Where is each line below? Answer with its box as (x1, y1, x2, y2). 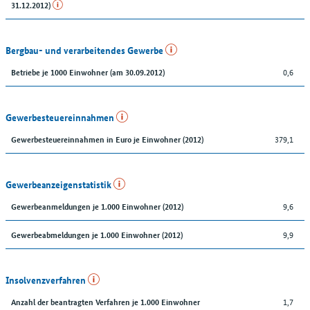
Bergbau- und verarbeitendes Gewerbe (6, 42, 165, 57)
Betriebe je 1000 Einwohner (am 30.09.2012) (11, 65, 165, 77)
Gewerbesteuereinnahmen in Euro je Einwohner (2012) (11, 132, 203, 145)
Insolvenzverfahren (6, 272, 88, 286)
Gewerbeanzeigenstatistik (6, 176, 113, 191)
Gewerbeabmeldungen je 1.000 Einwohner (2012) (11, 228, 183, 240)
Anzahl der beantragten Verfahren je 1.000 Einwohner (11, 295, 200, 307)
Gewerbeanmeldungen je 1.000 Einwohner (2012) (11, 199, 183, 212)
